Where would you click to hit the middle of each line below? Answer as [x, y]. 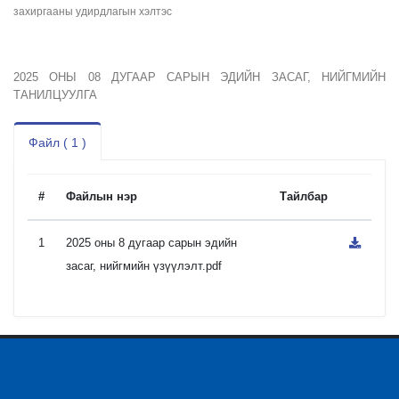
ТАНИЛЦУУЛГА [55, 95]
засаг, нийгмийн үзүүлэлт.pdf [144, 266]
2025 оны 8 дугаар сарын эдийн [151, 243]
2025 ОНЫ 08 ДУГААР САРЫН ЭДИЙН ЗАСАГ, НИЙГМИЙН [199, 77]
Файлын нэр [102, 196]
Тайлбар [304, 196]
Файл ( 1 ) [57, 142]
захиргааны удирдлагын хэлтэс [93, 11]
